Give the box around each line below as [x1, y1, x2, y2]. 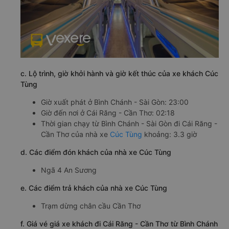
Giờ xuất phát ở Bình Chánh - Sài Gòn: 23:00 [41, 97, 189, 106]
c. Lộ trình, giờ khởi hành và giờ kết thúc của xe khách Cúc [20, 68, 218, 78]
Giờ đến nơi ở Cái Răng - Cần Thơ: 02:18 [41, 108, 175, 117]
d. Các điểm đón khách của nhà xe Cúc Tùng [20, 147, 171, 156]
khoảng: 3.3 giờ [142, 129, 197, 139]
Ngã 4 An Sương [41, 165, 97, 174]
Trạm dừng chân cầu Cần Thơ [41, 201, 141, 210]
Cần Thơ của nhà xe [41, 129, 110, 139]
